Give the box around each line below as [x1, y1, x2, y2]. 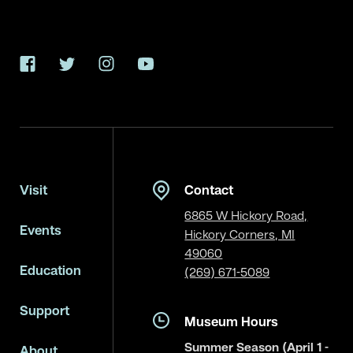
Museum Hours [184, 316, 279, 329]
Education [20, 265, 81, 278]
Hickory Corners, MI [184, 229, 295, 242]
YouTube [144, 64, 191, 77]
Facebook [26, 64, 81, 77]
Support [20, 305, 69, 318]
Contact [184, 184, 234, 198]
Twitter [65, 64, 106, 77]
